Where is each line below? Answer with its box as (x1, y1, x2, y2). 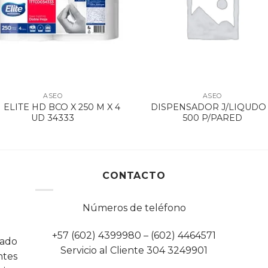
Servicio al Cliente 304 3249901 (60, 245, 208, 257)
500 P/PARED (182, 112, 242, 123)
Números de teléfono (82, 202, 186, 214)
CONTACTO (102, 169, 166, 181)
